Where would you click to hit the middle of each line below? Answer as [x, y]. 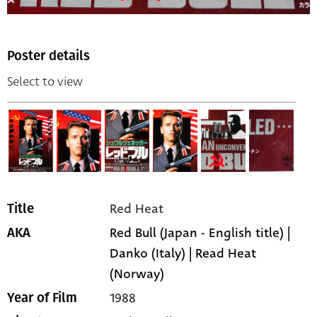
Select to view [45, 81]
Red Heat [137, 208]
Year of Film [42, 298]
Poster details [48, 56]
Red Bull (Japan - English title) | [200, 232]
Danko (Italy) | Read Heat [183, 253]
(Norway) [137, 273]
